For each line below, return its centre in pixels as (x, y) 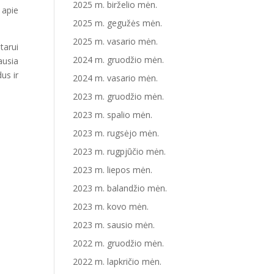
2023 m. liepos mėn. (113, 170)
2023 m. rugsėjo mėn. (116, 133)
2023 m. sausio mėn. (114, 225)
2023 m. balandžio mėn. (120, 188)
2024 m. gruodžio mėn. (119, 60)
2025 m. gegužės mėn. (118, 23)
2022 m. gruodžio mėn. (119, 243)
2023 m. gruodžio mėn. (119, 96)
